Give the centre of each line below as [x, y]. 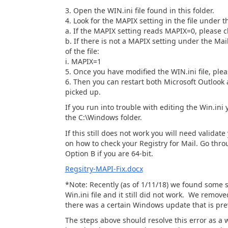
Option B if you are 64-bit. [110, 153]
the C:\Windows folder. [103, 117]
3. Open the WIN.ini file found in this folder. [139, 10]
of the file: [82, 51]
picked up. [83, 92]
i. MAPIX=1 [83, 61]
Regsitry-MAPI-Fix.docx [104, 169]
